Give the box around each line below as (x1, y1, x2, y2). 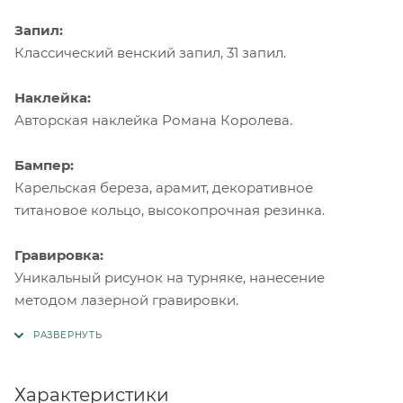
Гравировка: (14, 246, 103, 264)
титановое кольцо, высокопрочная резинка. (14, 201, 325, 219)
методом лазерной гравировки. (14, 291, 238, 309)
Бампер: (14, 157, 74, 175)
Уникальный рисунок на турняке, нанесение (14, 269, 325, 287)
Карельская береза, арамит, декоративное (14, 179, 313, 197)
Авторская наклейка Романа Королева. (14, 112, 292, 130)
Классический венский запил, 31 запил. (14, 44, 286, 62)
